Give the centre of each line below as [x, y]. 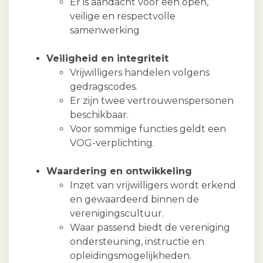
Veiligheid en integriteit [107, 59]
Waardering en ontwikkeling [119, 171]
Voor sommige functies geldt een [148, 129]
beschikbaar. [99, 115]
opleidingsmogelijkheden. [131, 256]
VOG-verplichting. [112, 143]
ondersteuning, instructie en [137, 242]
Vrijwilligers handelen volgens [140, 73]
